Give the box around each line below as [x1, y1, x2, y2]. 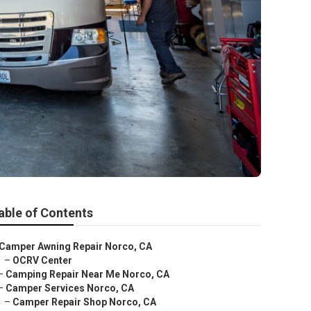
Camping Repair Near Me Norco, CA [6, 269, 169, 280]
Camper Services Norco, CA [6, 283, 134, 294]
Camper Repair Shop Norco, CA [12, 296, 156, 308]
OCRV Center [12, 255, 72, 266]
